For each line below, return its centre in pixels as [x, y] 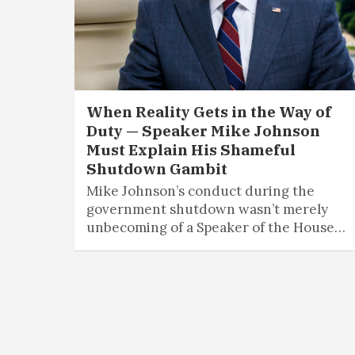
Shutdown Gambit [157, 169]
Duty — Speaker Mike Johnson [203, 131]
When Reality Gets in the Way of [209, 112]
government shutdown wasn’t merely [207, 210]
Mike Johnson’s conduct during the [200, 191]
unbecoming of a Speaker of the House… [216, 228]
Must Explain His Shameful [191, 150]
